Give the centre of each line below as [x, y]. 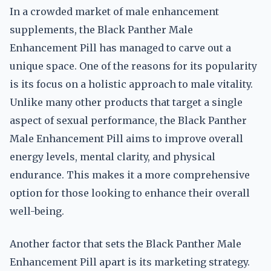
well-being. [37, 211]
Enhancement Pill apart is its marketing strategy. [130, 262]
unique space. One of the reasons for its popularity [133, 66]
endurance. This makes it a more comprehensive [130, 175]
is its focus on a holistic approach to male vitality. [131, 84]
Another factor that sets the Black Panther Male [126, 244]
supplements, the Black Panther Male [101, 30]
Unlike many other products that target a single [126, 102]
